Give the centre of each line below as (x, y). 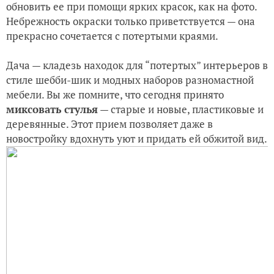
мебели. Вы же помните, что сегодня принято (115, 94)
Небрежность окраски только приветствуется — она (131, 21)
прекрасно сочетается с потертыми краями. (112, 35)
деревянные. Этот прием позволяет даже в (109, 124)
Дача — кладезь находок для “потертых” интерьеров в (137, 65)
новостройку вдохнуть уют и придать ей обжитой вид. (137, 138)
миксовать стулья (52, 109)
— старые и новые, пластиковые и (181, 109)
